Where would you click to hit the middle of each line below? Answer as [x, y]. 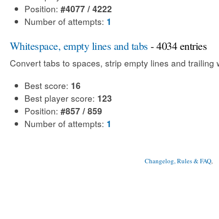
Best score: [48, 85]
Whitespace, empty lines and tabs [79, 45]
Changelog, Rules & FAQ [178, 161]
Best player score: [61, 98]
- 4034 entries [177, 45]
